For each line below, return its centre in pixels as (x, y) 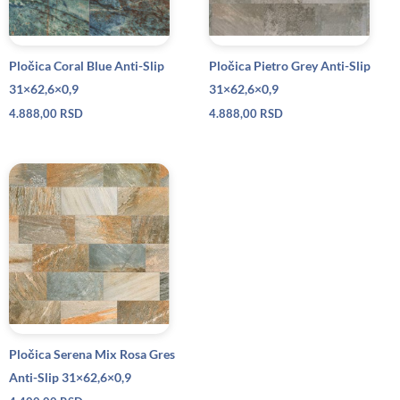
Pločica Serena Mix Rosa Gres (92, 354)
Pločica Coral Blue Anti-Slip (87, 66)
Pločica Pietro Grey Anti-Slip (290, 66)
